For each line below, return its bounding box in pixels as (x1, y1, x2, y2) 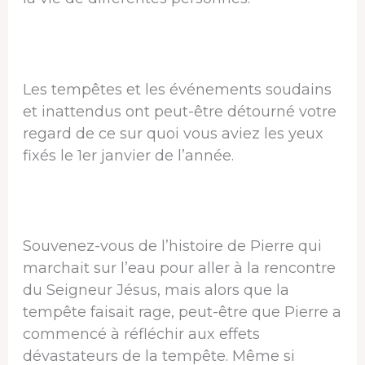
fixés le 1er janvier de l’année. (22, 146, 234, 165)
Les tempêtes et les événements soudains (22, 80, 332, 99)
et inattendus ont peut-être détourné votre (22, 102, 336, 121)
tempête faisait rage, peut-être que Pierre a (22, 303, 341, 322)
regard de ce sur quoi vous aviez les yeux (22, 124, 323, 143)
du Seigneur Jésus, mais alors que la (22, 281, 289, 300)
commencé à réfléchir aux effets (22, 325, 260, 344)
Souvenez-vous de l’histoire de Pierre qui (22, 237, 322, 256)
